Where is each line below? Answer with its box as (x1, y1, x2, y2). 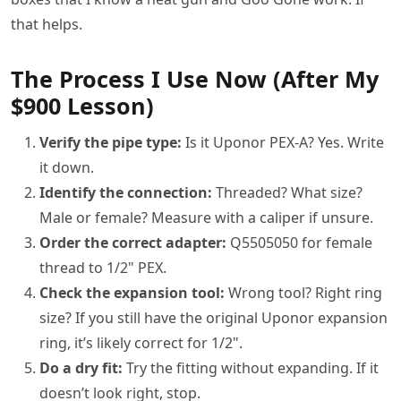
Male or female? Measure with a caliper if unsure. (39, 207, 373, 227)
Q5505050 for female (226, 232, 372, 252)
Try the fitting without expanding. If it (123, 357, 379, 378)
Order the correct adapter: (39, 232, 226, 252)
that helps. (11, 13, 82, 34)
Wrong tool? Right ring (225, 282, 382, 303)
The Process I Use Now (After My (11, 63, 379, 94)
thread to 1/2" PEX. (39, 257, 166, 277)
